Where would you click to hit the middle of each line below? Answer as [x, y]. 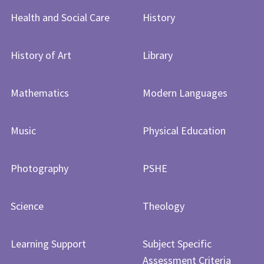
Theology [163, 206]
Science [27, 206]
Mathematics [40, 93]
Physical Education [184, 131]
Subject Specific [177, 244]
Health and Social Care [60, 17]
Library [157, 55]
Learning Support [48, 244]
